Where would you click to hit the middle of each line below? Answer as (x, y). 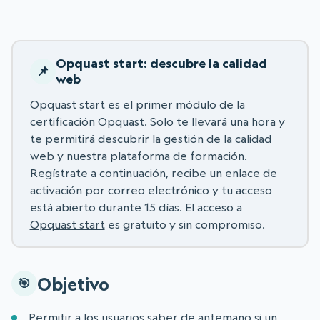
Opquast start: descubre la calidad (161, 63)
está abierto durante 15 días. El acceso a (136, 207)
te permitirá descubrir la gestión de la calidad (150, 138)
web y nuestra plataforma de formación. (138, 155)
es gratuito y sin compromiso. (185, 224)
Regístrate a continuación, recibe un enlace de (153, 172)
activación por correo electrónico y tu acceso (151, 190)
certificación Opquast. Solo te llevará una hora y (157, 121)
